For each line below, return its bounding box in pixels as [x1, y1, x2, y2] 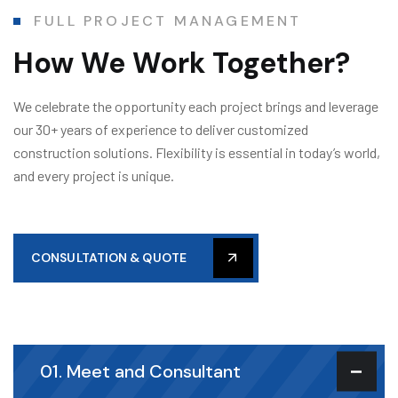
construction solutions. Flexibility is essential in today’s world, [13, 143, 380, 161]
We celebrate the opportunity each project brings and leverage [13, 97, 378, 115]
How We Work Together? [13, 44, 350, 82]
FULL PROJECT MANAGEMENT [34, 11, 302, 30]
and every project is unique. [13, 166, 174, 184]
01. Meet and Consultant [40, 359, 241, 383]
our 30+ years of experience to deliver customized [13, 120, 308, 138]
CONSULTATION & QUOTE [31, 249, 187, 266]
